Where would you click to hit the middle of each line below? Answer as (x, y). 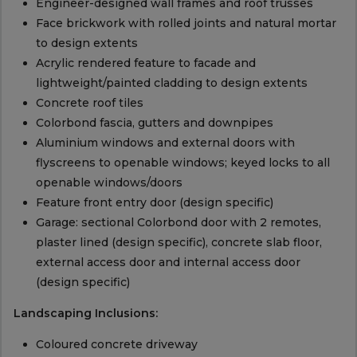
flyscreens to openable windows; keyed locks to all (182, 163)
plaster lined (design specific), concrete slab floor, (178, 243)
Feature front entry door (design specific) (154, 203)
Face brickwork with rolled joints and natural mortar (186, 24)
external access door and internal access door (168, 263)
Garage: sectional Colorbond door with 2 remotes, (178, 223)
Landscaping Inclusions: (85, 314)
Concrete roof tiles (89, 103)
